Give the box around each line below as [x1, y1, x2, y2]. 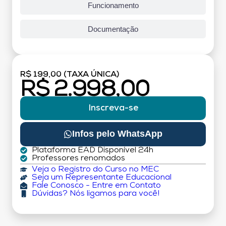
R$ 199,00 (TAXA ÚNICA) [20, 70, 119, 79]
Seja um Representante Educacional [31, 173, 172, 182]
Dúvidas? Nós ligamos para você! [31, 189, 159, 198]
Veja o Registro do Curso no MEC [31, 165, 159, 174]
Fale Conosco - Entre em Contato [31, 181, 161, 190]
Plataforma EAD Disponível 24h [31, 146, 153, 154]
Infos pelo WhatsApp [72, 129, 163, 139]
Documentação [88, 24, 138, 33]
